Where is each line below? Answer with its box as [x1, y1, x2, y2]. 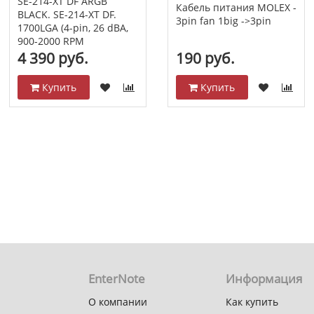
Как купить [226, 294, 278, 308]
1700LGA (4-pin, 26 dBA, [17, 21, 128, 35]
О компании [88, 294, 147, 308]
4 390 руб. [17, 48, 88, 68]
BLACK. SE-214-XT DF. [17, 8, 116, 22]
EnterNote [88, 270, 145, 287]
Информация [226, 270, 302, 287]
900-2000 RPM [17, 34, 84, 48]
